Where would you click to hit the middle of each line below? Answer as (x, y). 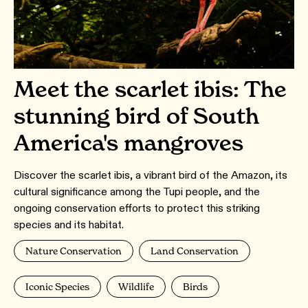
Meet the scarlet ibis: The (150, 89)
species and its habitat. (69, 225)
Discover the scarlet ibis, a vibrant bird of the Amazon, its (151, 175)
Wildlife (136, 287)
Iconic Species (57, 287)
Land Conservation (195, 251)
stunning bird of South (136, 116)
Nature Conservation (74, 251)
